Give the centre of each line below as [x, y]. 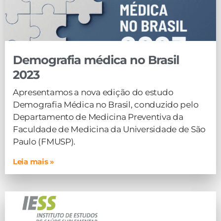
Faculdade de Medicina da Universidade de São [110, 129]
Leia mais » [34, 162]
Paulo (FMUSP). [44, 142]
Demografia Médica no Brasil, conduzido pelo [106, 105]
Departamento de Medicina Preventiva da [98, 117]
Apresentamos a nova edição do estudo [93, 92]
